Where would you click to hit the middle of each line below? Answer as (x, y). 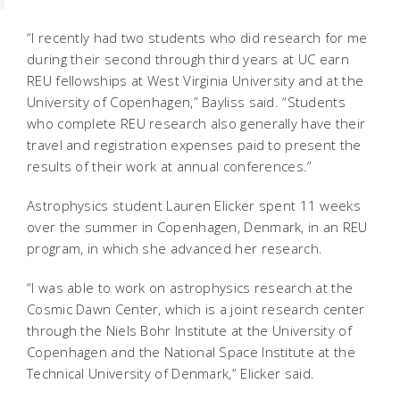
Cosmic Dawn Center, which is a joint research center (196, 309)
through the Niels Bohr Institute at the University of (189, 331)
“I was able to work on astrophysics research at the (190, 288)
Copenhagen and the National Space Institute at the (191, 352)
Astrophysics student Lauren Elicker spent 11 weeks (194, 206)
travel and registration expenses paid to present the (194, 145)
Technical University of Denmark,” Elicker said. (171, 374)
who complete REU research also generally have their (196, 124)
